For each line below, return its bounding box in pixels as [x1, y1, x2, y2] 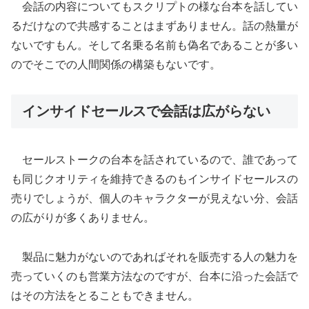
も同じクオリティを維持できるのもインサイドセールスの [11, 173, 298, 186]
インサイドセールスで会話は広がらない [22, 103, 270, 119]
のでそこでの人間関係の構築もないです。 [11, 58, 221, 70]
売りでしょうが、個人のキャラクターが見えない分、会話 [11, 192, 298, 205]
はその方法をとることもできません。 [11, 289, 199, 301]
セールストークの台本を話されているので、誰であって [11, 154, 298, 166]
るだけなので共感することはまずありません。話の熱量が [11, 19, 298, 32]
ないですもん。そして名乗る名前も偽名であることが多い [11, 39, 298, 51]
